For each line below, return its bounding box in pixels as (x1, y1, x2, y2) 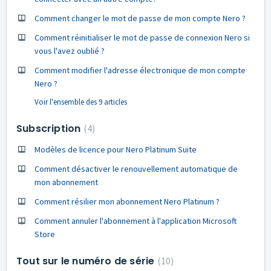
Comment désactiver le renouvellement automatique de (34, 163, 238, 174)
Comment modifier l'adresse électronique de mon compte (34, 65, 246, 76)
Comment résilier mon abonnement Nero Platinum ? (34, 196, 220, 207)
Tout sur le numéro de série (16, 254, 157, 268)
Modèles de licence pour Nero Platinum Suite (34, 144, 197, 155)
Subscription (16, 122, 83, 135)
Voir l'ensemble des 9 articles (34, 97, 127, 107)
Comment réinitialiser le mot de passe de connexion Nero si (34, 32, 250, 43)
